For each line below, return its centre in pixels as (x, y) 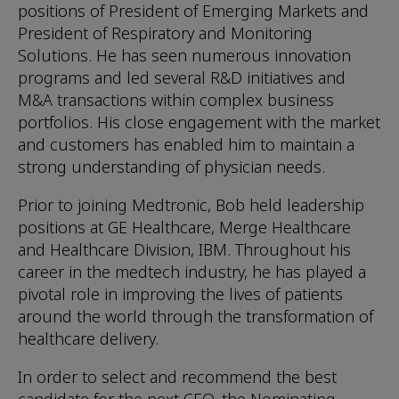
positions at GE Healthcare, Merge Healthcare (184, 227)
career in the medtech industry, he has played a (192, 272)
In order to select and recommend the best (177, 377)
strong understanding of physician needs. (171, 167)
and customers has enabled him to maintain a (186, 144)
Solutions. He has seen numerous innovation (184, 55)
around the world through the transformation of (195, 316)
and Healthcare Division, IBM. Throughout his (184, 249)
